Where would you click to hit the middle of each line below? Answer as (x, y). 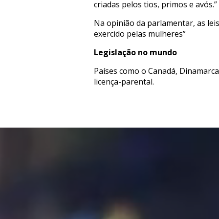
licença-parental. (124, 82)
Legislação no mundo (135, 52)
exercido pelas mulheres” (140, 34)
